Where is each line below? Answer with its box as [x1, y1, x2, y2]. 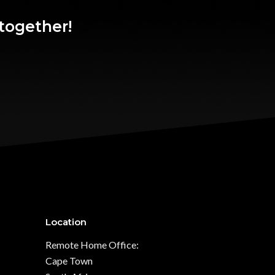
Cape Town [45, 255, 93, 266]
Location [45, 216, 87, 228]
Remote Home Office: [45, 239, 139, 250]
